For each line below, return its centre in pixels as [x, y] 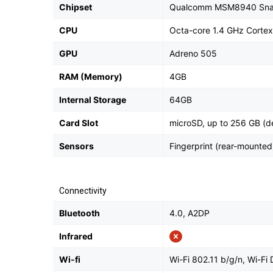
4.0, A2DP [190, 213]
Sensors [76, 146]
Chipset [76, 7]
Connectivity [83, 191]
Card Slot [79, 123]
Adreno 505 [193, 53]
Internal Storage [93, 100]
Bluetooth [80, 213]
